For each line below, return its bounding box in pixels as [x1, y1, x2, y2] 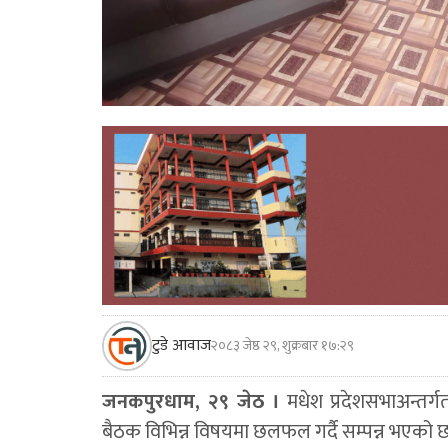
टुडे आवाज [152, 332, 211, 360]
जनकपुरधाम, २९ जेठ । [102, 385, 281, 420]
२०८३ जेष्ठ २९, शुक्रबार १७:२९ [211, 334, 354, 358]
